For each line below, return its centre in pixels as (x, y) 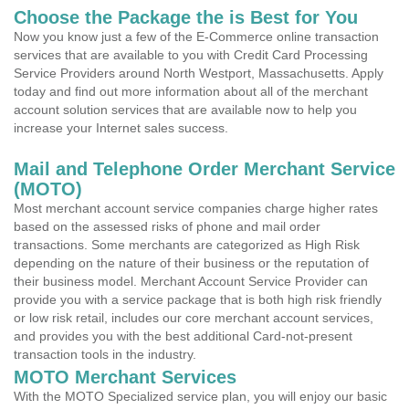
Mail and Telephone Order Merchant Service (204, 169)
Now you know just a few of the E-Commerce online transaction (196, 37)
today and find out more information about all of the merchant (191, 91)
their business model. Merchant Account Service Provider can (191, 281)
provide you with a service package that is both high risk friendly (198, 299)
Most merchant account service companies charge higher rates (196, 208)
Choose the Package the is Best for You (186, 17)
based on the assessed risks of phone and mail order (167, 226)
